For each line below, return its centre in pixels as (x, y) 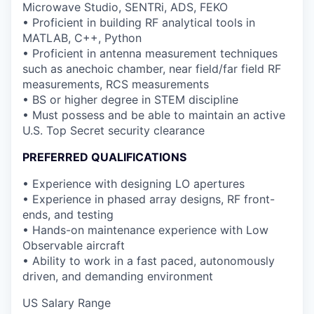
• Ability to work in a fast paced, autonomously (149, 260)
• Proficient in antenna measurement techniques (150, 53)
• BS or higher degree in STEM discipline (130, 99)
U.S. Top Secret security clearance (114, 130)
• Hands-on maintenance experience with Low (145, 230)
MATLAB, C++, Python (82, 37)
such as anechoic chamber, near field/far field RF (152, 68)
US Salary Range (67, 302)
